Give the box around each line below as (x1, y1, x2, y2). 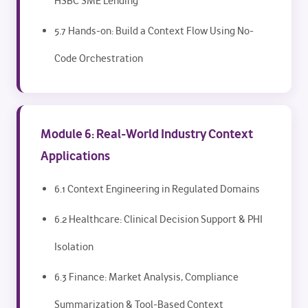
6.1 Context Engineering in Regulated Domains (54, 182, 260, 196)
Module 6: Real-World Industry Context (41, 125, 253, 142)
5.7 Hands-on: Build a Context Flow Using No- (54, 24, 254, 38)
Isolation (54, 240, 93, 254)
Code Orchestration (54, 52, 143, 65)
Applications (41, 147, 110, 164)
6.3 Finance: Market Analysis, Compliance (54, 270, 239, 284)
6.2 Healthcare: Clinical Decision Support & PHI (54, 212, 263, 226)
